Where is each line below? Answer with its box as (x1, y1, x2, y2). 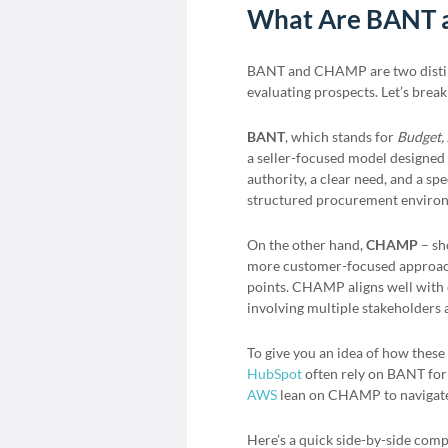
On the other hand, (247, 236, 366, 253)
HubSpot (247, 365, 302, 382)
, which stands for (285, 128, 397, 145)
